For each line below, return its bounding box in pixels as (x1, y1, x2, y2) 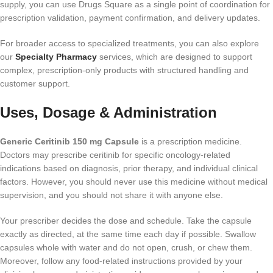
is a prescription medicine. (139, 136, 242, 147)
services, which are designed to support (97, 52, 252, 62)
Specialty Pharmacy (15, 52, 97, 62)
